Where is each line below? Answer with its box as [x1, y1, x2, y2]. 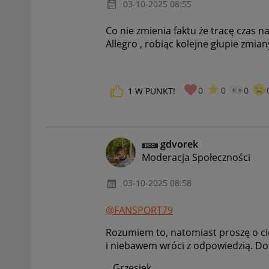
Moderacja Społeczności [142, 151, 250, 165]
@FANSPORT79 [106, 203, 173, 217]
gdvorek [160, 138, 198, 151]
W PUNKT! [135, 85, 175, 97]
